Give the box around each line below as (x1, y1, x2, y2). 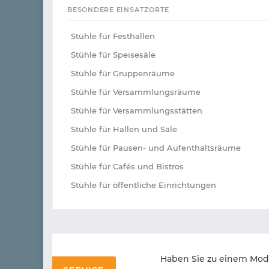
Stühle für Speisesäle (71, 50, 156, 60)
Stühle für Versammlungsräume (71, 87, 201, 97)
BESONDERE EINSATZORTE (67, 5, 170, 14)
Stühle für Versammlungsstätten (71, 106, 202, 116)
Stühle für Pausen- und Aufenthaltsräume (71, 143, 241, 153)
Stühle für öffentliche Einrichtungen (71, 180, 216, 190)
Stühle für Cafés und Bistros (71, 162, 184, 172)
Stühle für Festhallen (71, 31, 155, 41)
